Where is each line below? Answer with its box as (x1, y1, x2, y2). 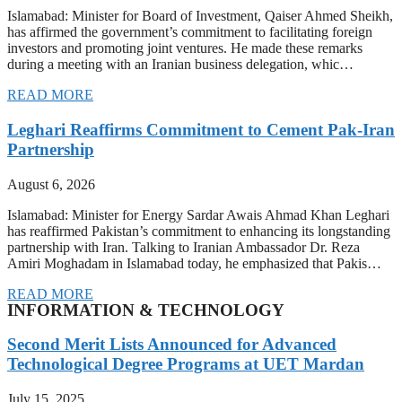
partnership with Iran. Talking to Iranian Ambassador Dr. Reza (7, 239, 360, 255)
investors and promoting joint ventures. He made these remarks (7, 40, 363, 57)
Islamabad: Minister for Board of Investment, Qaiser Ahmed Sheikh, (7, 8, 393, 24)
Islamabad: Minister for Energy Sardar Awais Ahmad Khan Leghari (7, 206, 389, 223)
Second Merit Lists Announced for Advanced (7, 335, 336, 354)
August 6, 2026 (7, 176, 95, 192)
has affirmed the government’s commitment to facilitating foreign (7, 24, 372, 40)
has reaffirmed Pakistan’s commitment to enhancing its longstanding (7, 223, 390, 239)
